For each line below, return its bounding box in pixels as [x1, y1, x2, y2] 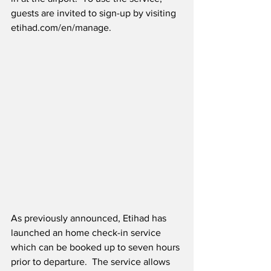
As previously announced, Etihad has [11, 213, 169, 224]
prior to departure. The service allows [11, 256, 172, 267]
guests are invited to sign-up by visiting [11, 8, 178, 19]
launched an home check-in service [11, 227, 163, 238]
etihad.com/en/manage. [11, 22, 114, 33]
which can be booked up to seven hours [11, 242, 182, 253]
